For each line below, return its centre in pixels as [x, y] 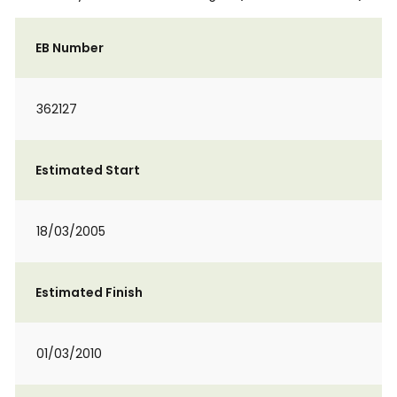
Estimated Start [88, 170]
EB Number [70, 48]
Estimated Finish [89, 292]
